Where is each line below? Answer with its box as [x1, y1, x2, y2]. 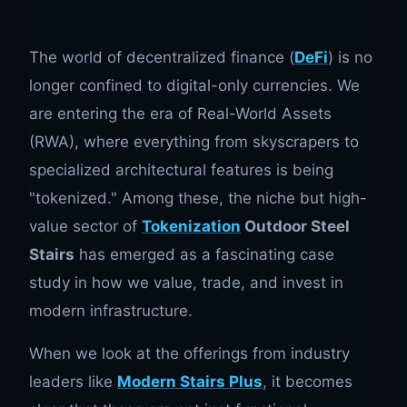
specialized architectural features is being [29, 161, 333, 180]
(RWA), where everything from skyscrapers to [29, 133, 359, 152]
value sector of [29, 217, 142, 236]
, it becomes [263, 372, 352, 392]
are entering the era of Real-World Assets [29, 104, 332, 124]
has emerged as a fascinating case [74, 245, 334, 264]
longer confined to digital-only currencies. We [29, 76, 360, 95]
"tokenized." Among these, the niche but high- [29, 189, 367, 208]
